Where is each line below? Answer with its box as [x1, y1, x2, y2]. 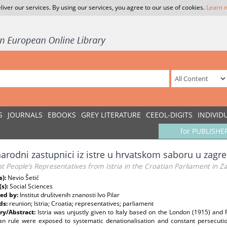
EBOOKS [48, 110, 76, 120]
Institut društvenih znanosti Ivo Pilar [20, 191, 120, 199]
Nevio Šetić [8, 173, 39, 182]
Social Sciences [10, 182, 53, 191]
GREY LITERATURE [81, 110, 141, 120]
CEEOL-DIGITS [146, 110, 193, 120]
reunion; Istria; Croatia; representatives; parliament [9, 199, 154, 208]
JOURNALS [8, 110, 43, 120]
